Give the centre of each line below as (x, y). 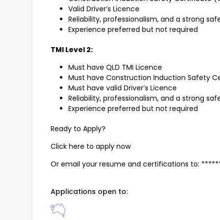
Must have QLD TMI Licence (115, 68)
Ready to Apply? (78, 129)
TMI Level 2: (72, 50)
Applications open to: (89, 192)
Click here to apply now (91, 147)
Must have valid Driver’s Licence (123, 88)
